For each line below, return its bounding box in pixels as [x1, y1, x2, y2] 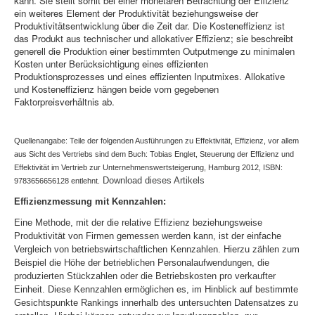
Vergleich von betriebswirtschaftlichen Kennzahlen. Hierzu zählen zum [14, 243, 300, 255]
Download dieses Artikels [103, 174, 205, 186]
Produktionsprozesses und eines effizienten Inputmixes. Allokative [14, 69, 285, 83]
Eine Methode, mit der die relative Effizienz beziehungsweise [14, 217, 262, 228]
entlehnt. [71, 176, 100, 185]
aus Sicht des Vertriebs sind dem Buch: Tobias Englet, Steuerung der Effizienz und [14, 149, 294, 158]
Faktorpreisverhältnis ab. [14, 94, 115, 108]
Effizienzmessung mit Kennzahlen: [14, 195, 166, 207]
